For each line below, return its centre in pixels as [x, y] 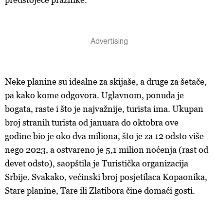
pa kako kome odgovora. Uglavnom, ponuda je [94, 95]
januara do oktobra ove [133, 122]
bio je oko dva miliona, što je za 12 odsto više [118, 136]
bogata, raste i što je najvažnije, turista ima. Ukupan [104, 109]
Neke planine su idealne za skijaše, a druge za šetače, [106, 82]
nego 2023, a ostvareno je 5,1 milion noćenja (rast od [107, 150]
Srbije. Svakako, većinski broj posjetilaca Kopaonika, [106, 177]
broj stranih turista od [46, 122]
